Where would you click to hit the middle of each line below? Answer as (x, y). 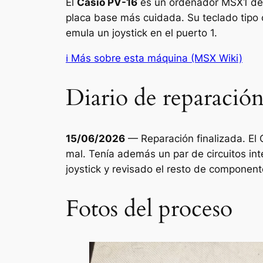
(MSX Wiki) (215, 58)
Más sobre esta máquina (129, 58)
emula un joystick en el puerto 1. (141, 33)
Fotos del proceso (149, 209)
